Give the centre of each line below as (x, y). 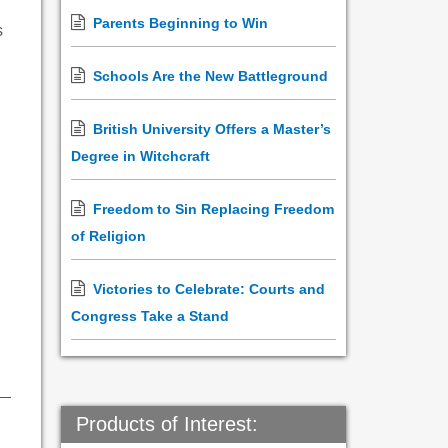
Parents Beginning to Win (180, 23)
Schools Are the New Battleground (210, 76)
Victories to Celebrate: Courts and (209, 289)
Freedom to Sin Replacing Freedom (213, 209)
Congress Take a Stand (150, 316)
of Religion (108, 236)
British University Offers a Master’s (212, 129)
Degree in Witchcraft (140, 156)
